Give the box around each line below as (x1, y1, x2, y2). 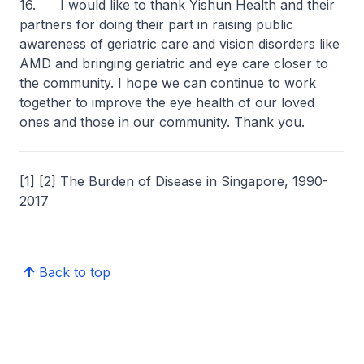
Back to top (39, 264, 110, 280)
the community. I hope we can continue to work (19, 75, 316, 91)
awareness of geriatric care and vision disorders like (19, 36, 340, 52)
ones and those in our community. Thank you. (19, 114, 305, 130)
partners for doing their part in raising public (19, 16, 293, 32)
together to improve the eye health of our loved (19, 94, 314, 110)
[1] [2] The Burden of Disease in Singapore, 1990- (19, 173, 328, 189)
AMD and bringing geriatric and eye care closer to (19, 55, 328, 71)
